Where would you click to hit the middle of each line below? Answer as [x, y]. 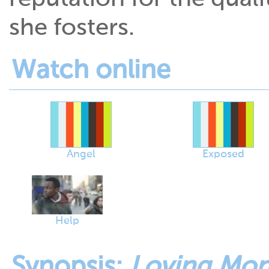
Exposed [223, 155]
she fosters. [72, 29]
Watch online [91, 71]
